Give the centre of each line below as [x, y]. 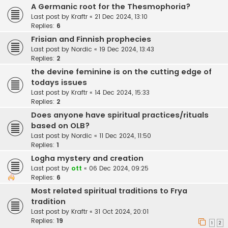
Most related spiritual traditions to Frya [109, 191]
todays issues [59, 83]
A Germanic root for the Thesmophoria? [111, 7]
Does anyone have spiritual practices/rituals [120, 115]
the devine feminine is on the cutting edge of [121, 72]
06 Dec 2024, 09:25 [119, 168]
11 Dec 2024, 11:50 [125, 136]
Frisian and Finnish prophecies [91, 39]
